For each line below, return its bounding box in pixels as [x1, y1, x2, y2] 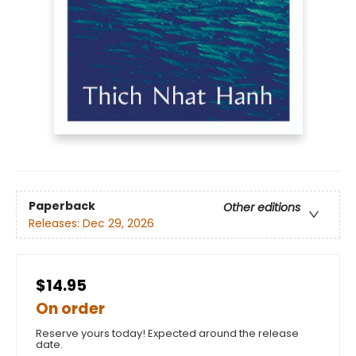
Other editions [223, 199, 300, 215]
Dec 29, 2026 [83, 215, 154, 231]
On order [36, 298, 105, 320]
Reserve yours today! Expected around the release [36, 326, 299, 342]
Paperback [29, 197, 95, 214]
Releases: [29, 215, 83, 231]
